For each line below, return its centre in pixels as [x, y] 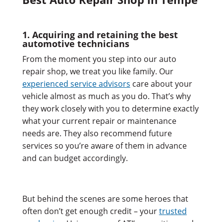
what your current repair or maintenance [99, 121]
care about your [161, 83]
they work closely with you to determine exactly [110, 108]
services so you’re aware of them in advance [104, 145]
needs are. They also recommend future [97, 133]
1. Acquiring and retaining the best [100, 34]
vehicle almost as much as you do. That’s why [106, 96]
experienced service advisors [76, 83]
